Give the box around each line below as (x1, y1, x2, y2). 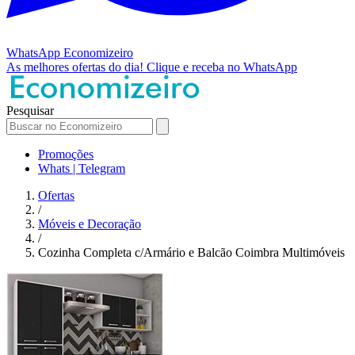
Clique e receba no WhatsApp (147, 59, 297, 74)
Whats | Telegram (38, 161, 125, 175)
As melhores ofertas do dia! (6, 59, 147, 74)
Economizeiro (63, 45, 133, 59)
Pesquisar (6, 103, 54, 117)
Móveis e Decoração (38, 216, 141, 231)
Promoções (38, 147, 94, 161)
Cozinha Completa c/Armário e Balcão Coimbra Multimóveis (38, 245, 345, 259)
